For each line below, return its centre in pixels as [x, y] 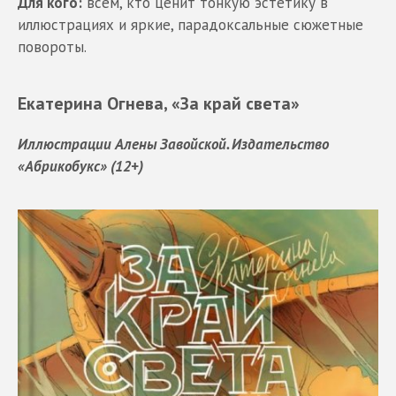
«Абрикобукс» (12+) [80, 166]
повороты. [52, 46]
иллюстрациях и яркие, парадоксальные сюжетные [190, 24]
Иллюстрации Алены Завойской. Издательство [173, 144]
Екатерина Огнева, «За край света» [159, 103]
